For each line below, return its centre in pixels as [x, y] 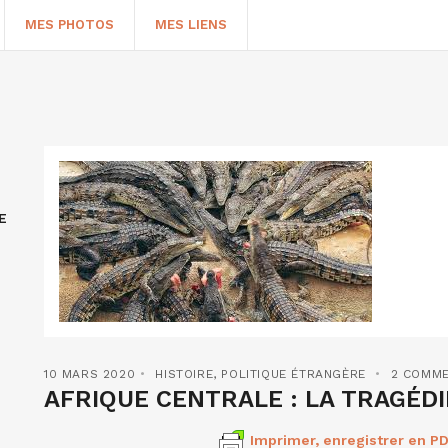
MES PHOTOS [69, 24]
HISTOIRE [184, 374]
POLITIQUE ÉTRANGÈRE [293, 374]
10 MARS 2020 [90, 374]
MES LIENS [191, 24]
